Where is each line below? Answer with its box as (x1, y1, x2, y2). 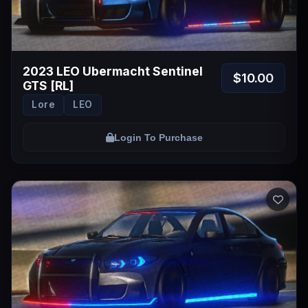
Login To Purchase (113, 131, 203, 143)
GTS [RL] (23, 78, 74, 93)
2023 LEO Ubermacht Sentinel (23, 63, 203, 78)
